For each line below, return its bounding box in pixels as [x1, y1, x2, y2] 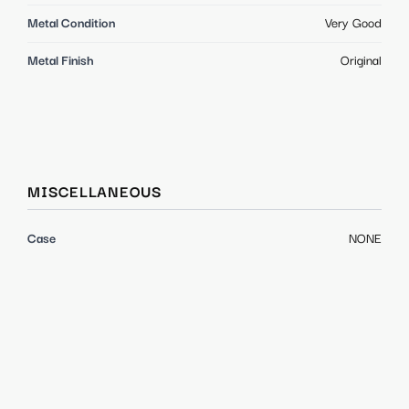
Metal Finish [27, 53, 94, 68]
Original [341, 53, 382, 68]
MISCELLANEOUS [27, 184, 163, 202]
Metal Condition [27, 16, 115, 31]
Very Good [325, 16, 382, 31]
